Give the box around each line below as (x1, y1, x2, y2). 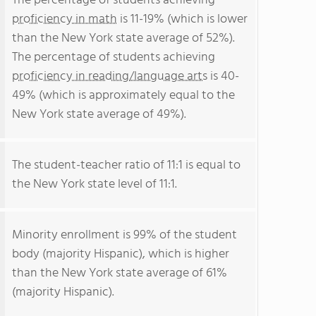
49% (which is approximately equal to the (12, 85, 235, 106)
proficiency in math (12, 9, 117, 30)
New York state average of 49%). (12, 104, 186, 125)
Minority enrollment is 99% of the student (12, 225, 237, 245)
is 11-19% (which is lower (117, 9, 248, 30)
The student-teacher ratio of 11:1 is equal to (12, 155, 241, 176)
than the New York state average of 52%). (12, 28, 235, 49)
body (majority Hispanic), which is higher (12, 244, 229, 265)
